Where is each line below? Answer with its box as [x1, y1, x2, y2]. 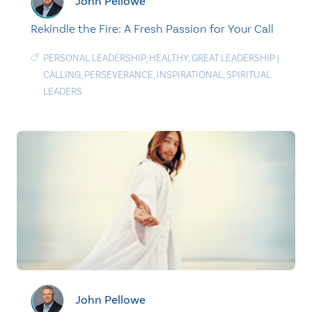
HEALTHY [149, 52, 188, 64]
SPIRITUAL [226, 69, 271, 81]
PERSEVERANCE [84, 69, 153, 81]
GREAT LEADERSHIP [192, 52, 275, 64]
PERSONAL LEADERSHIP [43, 52, 146, 64]
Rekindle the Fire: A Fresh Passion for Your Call [31, 22, 274, 36]
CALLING [43, 69, 81, 81]
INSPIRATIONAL [157, 69, 223, 81]
